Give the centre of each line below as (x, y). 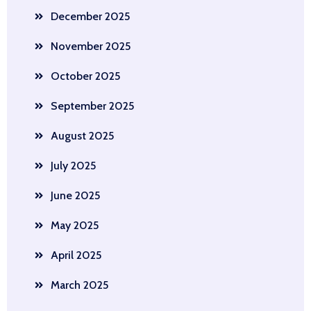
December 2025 (90, 16)
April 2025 (76, 255)
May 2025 (75, 225)
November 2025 (91, 46)
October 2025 (85, 76)
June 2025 (75, 195)
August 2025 (82, 135)
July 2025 (73, 165)
